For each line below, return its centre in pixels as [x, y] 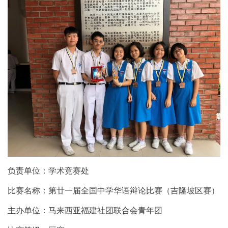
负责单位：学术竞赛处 [48, 170]
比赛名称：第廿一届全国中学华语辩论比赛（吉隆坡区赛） [113, 190]
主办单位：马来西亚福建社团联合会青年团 [85, 210]
